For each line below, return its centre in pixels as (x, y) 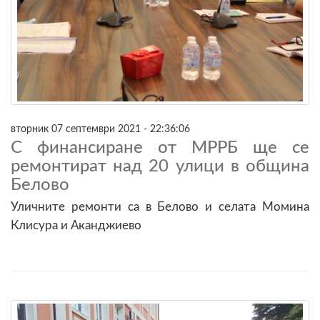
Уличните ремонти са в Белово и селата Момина (160, 206)
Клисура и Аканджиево (76, 225)
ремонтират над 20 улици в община (160, 166)
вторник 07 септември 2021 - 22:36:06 (100, 129)
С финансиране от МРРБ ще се (160, 147)
